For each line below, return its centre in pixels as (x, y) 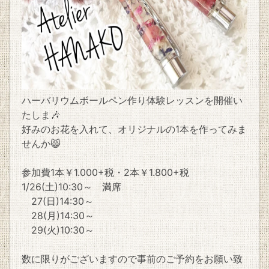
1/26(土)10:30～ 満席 (71, 186)
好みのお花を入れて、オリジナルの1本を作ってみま (134, 129)
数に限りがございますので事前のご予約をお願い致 (132, 258)
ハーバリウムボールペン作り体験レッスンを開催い (132, 100)
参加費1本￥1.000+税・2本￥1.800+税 (105, 172)
